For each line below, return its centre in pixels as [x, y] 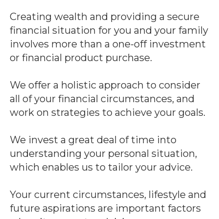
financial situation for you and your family [109, 30]
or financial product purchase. [81, 57]
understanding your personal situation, [103, 153]
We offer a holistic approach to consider [105, 85]
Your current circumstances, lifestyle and [108, 194]
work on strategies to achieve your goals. [108, 112]
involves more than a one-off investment [108, 44]
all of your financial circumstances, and [102, 99]
